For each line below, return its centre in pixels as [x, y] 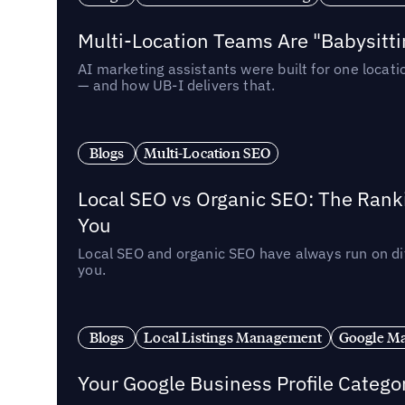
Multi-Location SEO [207, 152]
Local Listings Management [233, 337]
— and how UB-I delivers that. [177, 85]
